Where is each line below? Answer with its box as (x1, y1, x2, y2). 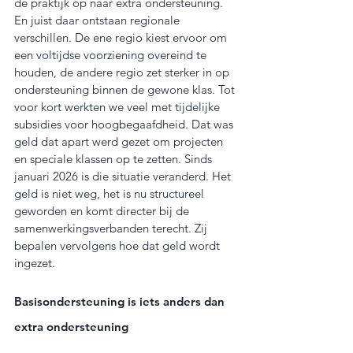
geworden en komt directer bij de (14, 203, 192, 218)
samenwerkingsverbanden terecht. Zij (14, 220, 210, 236)
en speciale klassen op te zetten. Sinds (14, 150, 215, 166)
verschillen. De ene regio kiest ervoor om (14, 29, 230, 45)
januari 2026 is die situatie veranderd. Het (14, 168, 234, 184)
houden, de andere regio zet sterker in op (14, 64, 232, 80)
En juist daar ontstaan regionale (14, 12, 183, 28)
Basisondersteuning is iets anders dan (14, 293, 228, 309)
